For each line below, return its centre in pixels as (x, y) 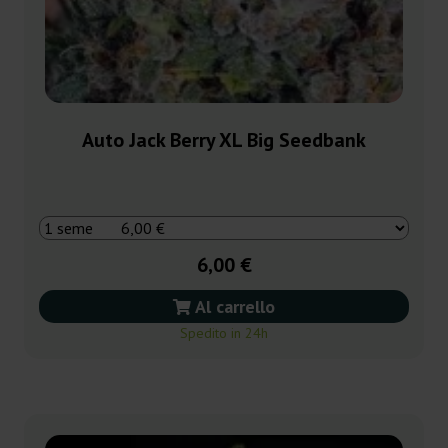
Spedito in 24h (224, 332)
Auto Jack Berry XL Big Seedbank (224, 139)
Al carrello (233, 306)
